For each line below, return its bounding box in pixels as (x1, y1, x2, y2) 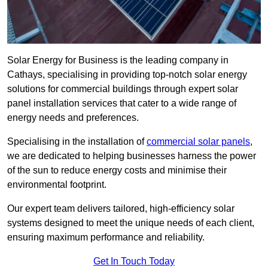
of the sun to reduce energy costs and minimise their (7, 165, 227, 176)
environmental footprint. (7, 179, 106, 190)
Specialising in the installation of (7, 136, 147, 147)
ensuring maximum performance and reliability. (7, 232, 205, 243)
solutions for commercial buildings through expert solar (7, 84, 238, 95)
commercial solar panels (147, 136, 250, 147)
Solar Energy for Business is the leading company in (7, 55, 229, 66)
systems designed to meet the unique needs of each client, (7, 218, 254, 229)
